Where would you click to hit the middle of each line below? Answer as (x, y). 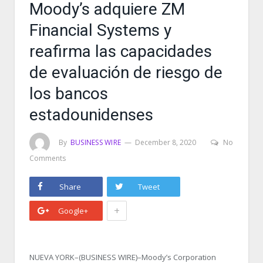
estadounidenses (91, 115)
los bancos (69, 94)
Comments (48, 158)
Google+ (73, 211)
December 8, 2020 (166, 142)
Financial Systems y (100, 30)
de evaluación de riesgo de (126, 73)
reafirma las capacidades (121, 51)
